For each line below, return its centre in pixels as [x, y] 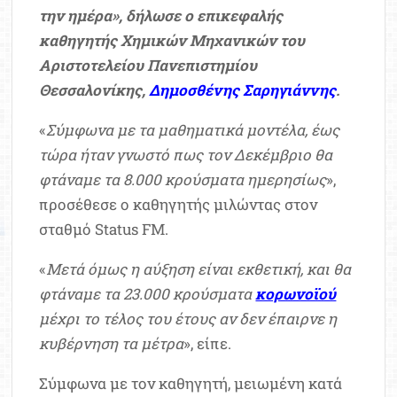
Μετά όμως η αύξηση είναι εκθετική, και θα [199, 269]
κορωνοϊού [296, 293]
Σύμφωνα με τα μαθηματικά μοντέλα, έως [193, 129]
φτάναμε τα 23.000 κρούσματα [148, 293]
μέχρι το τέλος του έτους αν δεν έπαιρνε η [188, 318]
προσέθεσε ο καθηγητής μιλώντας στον [179, 204]
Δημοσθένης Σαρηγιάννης [243, 90]
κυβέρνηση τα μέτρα [112, 343]
